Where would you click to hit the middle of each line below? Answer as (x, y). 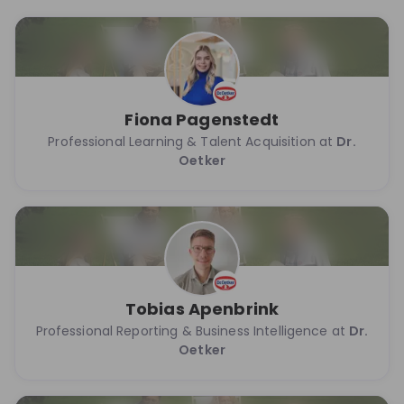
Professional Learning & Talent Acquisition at (193, 142)
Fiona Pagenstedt (202, 119)
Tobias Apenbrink (202, 309)
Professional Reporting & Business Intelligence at (193, 331)
